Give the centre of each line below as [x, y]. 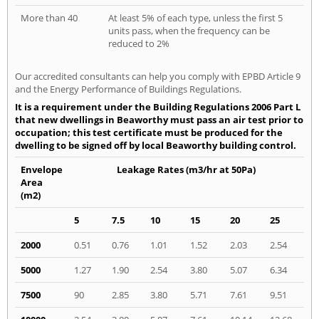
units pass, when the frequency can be [189, 31]
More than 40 [49, 18]
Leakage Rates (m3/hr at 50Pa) [186, 170]
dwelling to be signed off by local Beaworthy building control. [156, 146]
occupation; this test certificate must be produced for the [149, 133]
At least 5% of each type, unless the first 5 [195, 18]
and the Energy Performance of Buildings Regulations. [128, 89]
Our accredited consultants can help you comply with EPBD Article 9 [158, 77]
